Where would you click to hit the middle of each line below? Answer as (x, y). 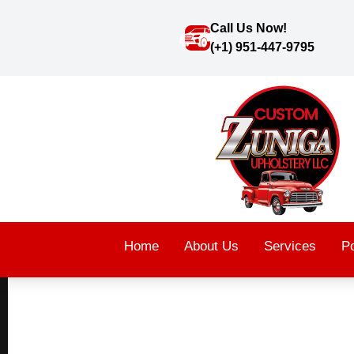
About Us (212, 247)
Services (290, 247)
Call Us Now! (248, 28)
